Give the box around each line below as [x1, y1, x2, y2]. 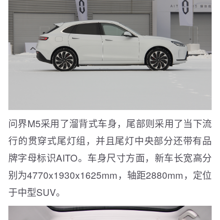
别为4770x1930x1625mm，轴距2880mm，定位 [8, 167, 212, 181]
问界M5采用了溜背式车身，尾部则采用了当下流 [8, 116, 212, 130]
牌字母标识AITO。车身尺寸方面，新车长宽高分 [8, 150, 212, 164]
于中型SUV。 [8, 185, 65, 198]
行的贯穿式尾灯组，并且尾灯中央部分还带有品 [8, 133, 212, 147]
